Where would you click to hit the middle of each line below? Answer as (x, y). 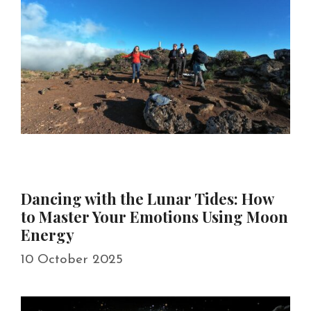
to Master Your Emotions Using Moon (154, 217)
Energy (48, 235)
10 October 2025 (72, 260)
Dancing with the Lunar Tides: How (147, 199)
